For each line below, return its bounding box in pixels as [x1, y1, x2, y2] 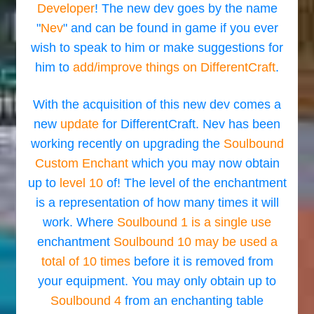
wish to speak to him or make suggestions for [31, 41, 283, 55]
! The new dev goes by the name [94, 1, 278, 15]
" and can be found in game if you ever [62, 21, 278, 35]
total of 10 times [41, 254, 130, 268]
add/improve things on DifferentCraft [73, 60, 275, 74]
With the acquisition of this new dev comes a [33, 97, 281, 111]
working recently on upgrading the [30, 137, 224, 151]
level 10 [55, 176, 107, 190]
